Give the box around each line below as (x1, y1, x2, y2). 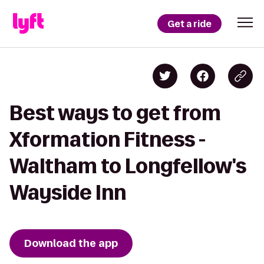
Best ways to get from (9, 102, 221, 124)
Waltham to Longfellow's (9, 155, 246, 177)
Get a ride (167, 17, 212, 30)
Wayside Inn (9, 181, 126, 203)
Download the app (24, 236, 118, 250)
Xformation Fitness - (9, 128, 206, 150)
